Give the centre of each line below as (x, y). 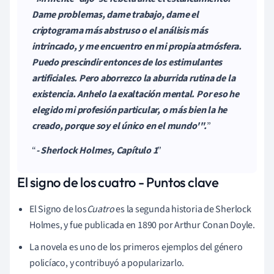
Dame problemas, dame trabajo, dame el (115, 14)
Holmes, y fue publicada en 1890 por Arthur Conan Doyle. (142, 225)
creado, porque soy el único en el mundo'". (119, 126)
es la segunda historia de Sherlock (183, 209)
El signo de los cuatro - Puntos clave (118, 182)
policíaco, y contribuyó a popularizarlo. (107, 263)
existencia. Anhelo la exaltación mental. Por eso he (135, 94)
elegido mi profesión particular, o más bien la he (130, 110)
